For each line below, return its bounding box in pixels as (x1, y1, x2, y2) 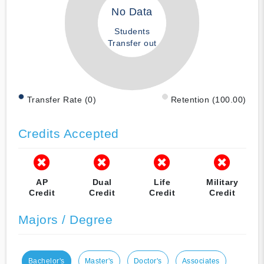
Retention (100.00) (170, 94, 246, 104)
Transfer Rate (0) (27, 94, 96, 104)
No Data (111, 6, 153, 18)
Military (206, 177, 238, 187)
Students (114, 27, 150, 37)
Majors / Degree (18, 212, 113, 226)
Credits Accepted (18, 126, 119, 140)
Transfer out (107, 38, 157, 48)
